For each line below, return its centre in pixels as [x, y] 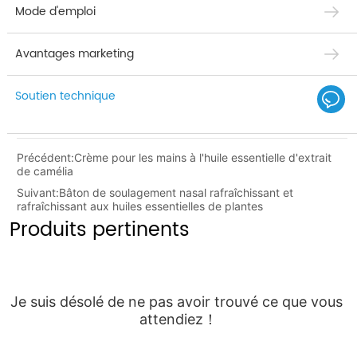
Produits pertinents [100, 231]
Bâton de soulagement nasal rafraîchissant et [177, 193]
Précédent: [46, 158]
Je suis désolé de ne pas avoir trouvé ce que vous [177, 302]
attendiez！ [178, 320]
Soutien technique [66, 96]
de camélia [45, 171]
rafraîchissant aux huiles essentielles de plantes [140, 206]
